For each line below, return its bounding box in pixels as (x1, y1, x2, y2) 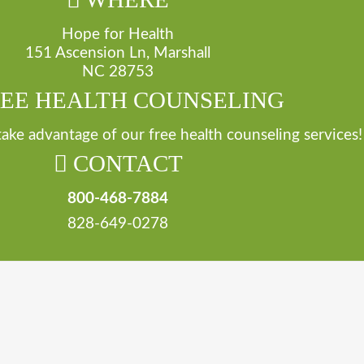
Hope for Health (62, 26, 174, 42)
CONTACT (67, 150, 183, 176)
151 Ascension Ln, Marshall (25, 45, 210, 61)
